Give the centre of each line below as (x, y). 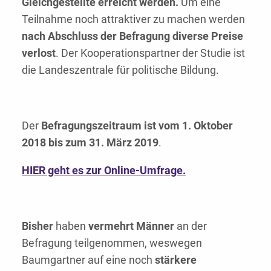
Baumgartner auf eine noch (88, 260)
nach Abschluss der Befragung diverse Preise (132, 36)
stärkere (176, 260)
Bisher (38, 226)
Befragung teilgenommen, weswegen (112, 243)
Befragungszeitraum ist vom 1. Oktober (137, 125)
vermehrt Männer (130, 226)
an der (191, 226)
